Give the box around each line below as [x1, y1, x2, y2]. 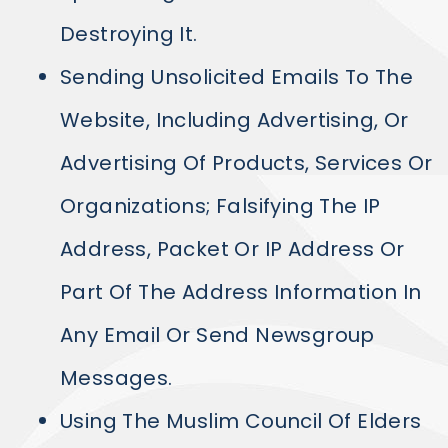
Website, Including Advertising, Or [60, 106, 409, 134]
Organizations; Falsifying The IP [60, 192, 381, 220]
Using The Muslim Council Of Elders [60, 407, 422, 435]
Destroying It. [60, 20, 198, 48]
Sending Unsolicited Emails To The [60, 63, 414, 91]
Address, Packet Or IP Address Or [60, 235, 405, 263]
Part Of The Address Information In [60, 278, 422, 306]
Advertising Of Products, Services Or [60, 149, 433, 177]
